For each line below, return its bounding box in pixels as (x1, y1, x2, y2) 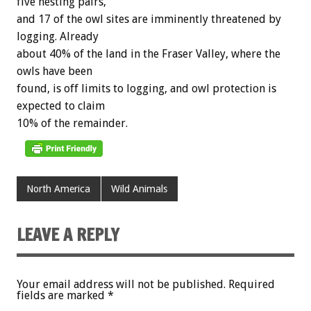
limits (81, 82, 110, 96)
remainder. (73, 117, 128, 131)
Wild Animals (111, 183, 168, 195)
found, (17, 82, 50, 96)
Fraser (162, 47, 193, 61)
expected (17, 99, 62, 113)
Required (228, 278, 275, 292)
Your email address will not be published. (17, 278, 226, 292)
